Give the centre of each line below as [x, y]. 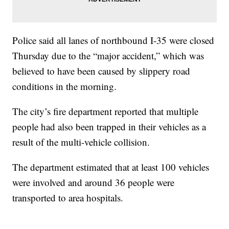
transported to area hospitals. [68, 197]
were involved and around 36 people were [94, 182]
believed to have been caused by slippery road [101, 71]
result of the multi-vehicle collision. [81, 142]
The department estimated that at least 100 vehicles [111, 167]
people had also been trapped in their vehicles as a [109, 126]
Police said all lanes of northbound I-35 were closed [113, 40]
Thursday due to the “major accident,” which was [108, 55]
